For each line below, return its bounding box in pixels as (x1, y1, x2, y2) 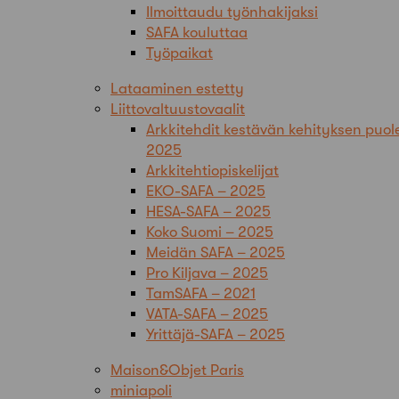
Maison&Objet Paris (110, 361, 244, 379)
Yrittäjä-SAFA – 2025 (146, 325, 285, 343)
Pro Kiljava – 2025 (146, 264, 268, 281)
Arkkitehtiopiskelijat (146, 161, 279, 179)
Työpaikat (146, 44, 213, 61)
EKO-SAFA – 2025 (146, 182, 265, 199)
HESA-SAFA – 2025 (146, 202, 271, 220)
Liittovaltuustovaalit (110, 100, 245, 118)
